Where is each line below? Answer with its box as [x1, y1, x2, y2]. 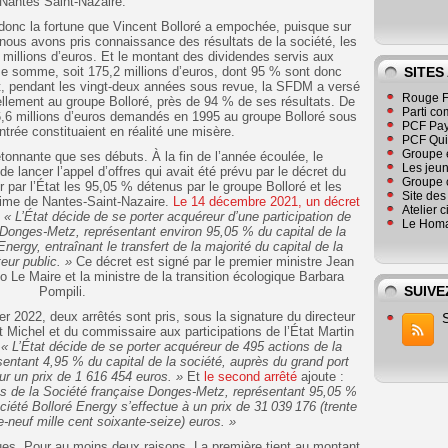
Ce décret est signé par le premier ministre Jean [71, 253, 354, 269]
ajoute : [296, 368, 344, 384]
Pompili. [39, 283, 87, 299]
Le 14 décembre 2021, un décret [173, 193, 361, 209]
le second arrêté [203, 368, 297, 384]
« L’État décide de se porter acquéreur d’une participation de [3, 208, 351, 224]
